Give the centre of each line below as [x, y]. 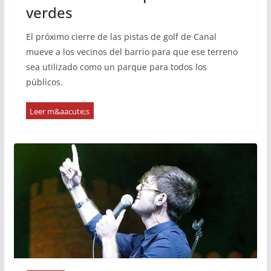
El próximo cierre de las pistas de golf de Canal [121, 37]
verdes [49, 12]
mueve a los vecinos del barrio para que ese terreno [132, 52]
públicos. [44, 82]
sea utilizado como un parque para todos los [116, 67]
